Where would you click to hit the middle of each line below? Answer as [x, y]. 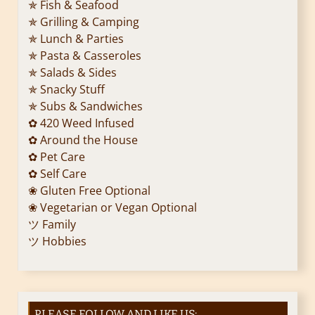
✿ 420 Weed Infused [81, 123]
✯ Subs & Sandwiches [85, 107]
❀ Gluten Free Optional [89, 191]
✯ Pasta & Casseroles [85, 56]
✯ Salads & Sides [72, 73]
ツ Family [52, 225]
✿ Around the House [83, 140]
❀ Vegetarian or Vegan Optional [112, 208]
